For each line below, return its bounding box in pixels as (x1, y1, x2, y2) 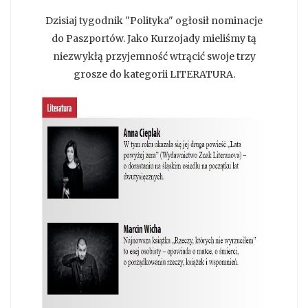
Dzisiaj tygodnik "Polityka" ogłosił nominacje (45, 14, 263, 27)
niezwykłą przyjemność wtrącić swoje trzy (52, 50, 256, 63)
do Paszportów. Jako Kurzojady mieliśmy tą (52, 32, 256, 45)
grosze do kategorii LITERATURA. (73, 68, 235, 81)
